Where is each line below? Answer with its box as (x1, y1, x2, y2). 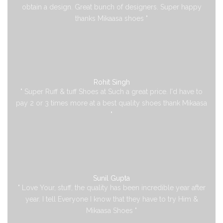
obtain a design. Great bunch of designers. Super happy (21, 2, 202, 11)
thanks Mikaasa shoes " (75, 14, 148, 22)
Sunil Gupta (93, 174, 130, 182)
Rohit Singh (93, 78, 130, 86)
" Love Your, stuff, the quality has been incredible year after (17, 183, 206, 192)
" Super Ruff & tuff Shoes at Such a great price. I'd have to (20, 87, 203, 96)
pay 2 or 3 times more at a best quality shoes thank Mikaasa (16, 99, 207, 107)
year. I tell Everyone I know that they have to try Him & (25, 195, 198, 203)
